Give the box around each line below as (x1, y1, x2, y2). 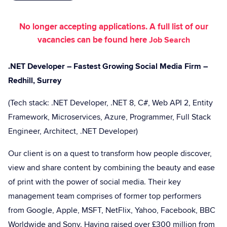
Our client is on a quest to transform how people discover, (8, 147, 212, 160)
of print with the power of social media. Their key (8, 176, 181, 188)
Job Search (148, 34, 190, 46)
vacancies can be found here (37, 33, 149, 47)
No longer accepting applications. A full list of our (19, 20, 208, 33)
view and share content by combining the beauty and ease (8, 162, 215, 174)
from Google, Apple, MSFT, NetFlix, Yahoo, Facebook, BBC (8, 204, 215, 216)
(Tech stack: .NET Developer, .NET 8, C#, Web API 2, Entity (8, 97, 213, 109)
